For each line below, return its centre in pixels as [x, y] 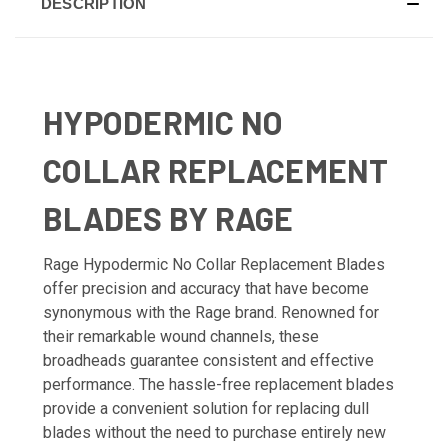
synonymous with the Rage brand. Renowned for [211, 312]
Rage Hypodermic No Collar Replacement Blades [214, 264]
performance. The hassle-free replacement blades [218, 384]
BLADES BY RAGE [168, 217]
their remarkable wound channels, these [181, 336]
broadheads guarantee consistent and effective [208, 360]
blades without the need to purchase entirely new [214, 432]
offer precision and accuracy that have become [206, 288]
